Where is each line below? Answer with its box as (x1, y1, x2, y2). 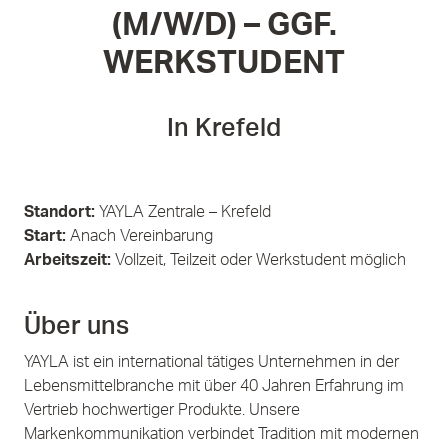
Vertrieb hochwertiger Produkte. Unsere (24, 402, 300, 419)
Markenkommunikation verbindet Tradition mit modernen (24, 426, 419, 443)
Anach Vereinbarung (70, 228, 213, 245)
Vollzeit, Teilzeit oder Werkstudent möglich (115, 252, 406, 269)
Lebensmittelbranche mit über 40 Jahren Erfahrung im (24, 378, 404, 395)
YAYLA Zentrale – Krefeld (99, 204, 271, 221)
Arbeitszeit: (24, 252, 115, 269)
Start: (24, 228, 70, 245)
